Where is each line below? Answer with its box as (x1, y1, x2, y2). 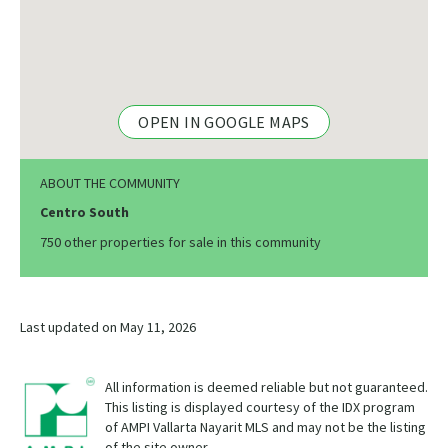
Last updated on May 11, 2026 (20, 318, 196, 337)
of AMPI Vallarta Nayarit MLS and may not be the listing (105, 418, 426, 437)
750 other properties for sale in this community (40, 233, 321, 252)
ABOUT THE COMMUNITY (40, 174, 180, 193)
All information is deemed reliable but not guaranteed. (105, 378, 428, 397)
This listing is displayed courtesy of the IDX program (105, 398, 415, 417)
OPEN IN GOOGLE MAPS (138, 112, 310, 133)
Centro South (40, 203, 129, 222)
